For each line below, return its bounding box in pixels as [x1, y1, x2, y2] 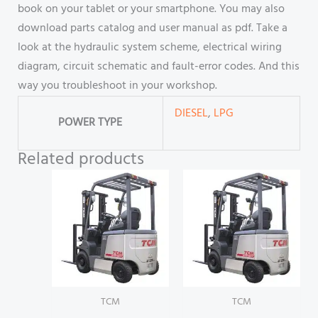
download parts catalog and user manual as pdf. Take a [17, 19, 287, 38]
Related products [17, 146, 144, 174]
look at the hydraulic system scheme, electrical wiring [17, 38, 282, 57]
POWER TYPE [58, 114, 123, 133]
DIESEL [174, 104, 208, 124]
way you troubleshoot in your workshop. [17, 77, 217, 96]
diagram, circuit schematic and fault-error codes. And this [17, 57, 300, 77]
